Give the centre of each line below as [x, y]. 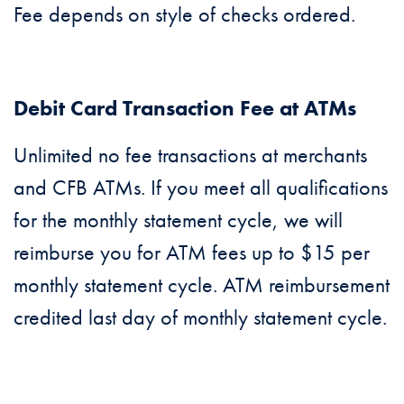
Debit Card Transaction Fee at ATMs [185, 107]
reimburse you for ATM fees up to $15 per [192, 252]
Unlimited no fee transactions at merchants [190, 154]
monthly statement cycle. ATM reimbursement [202, 284]
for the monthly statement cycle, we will [178, 219]
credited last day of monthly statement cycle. [200, 317]
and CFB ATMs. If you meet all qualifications [201, 187]
